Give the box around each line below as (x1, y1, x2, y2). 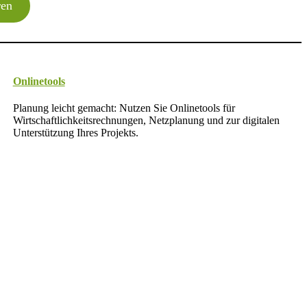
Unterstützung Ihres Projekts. (12, 127, 138, 139)
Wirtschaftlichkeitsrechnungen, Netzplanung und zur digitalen (12, 114, 280, 127)
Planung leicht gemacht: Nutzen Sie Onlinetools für (12, 102, 235, 114)
